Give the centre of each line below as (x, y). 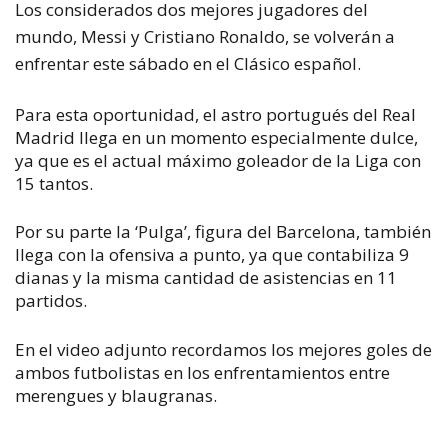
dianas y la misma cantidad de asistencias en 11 (206, 277)
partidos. (51, 300)
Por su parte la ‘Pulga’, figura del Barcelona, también (223, 231)
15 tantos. (54, 183)
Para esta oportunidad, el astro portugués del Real (215, 114)
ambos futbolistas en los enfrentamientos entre (202, 372)
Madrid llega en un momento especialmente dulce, (216, 137)
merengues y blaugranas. (118, 395)
